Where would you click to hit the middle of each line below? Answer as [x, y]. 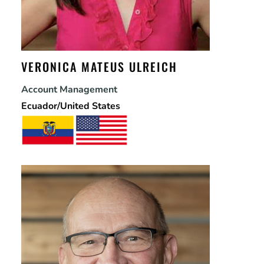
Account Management [69, 90]
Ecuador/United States [70, 106]
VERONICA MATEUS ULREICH [99, 67]
